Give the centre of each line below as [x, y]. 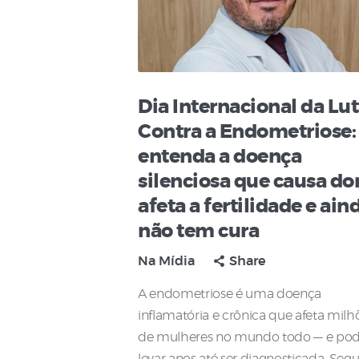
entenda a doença [220, 157]
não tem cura [198, 232]
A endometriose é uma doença [230, 294]
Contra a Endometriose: [247, 133]
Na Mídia [166, 262]
